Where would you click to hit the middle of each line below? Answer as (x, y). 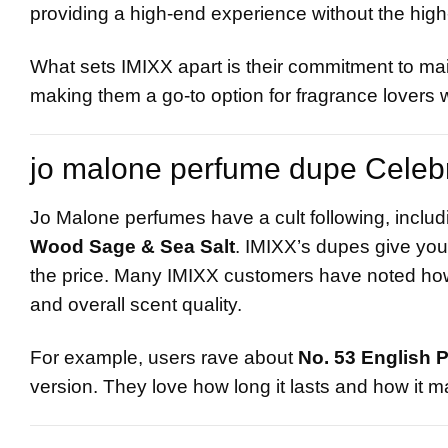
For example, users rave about (164, 358)
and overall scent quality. (136, 304)
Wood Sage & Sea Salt (132, 246)
